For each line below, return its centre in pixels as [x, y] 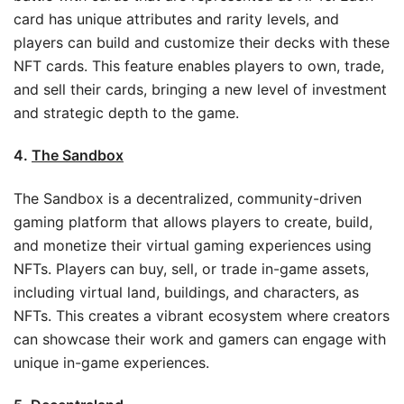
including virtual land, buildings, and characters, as [186, 292]
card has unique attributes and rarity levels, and [176, 18]
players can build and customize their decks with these [202, 42]
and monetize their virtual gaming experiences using [193, 245]
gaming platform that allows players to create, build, [193, 221]
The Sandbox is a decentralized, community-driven [188, 198]
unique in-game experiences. [111, 362]
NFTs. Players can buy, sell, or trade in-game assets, [191, 268]
